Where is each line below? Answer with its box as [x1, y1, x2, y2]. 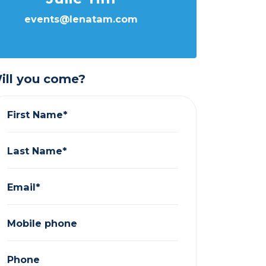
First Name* [7, 108, 68, 121]
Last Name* [7, 144, 68, 157]
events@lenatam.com [24, 13, 138, 25]
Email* [7, 180, 41, 193]
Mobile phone [7, 217, 78, 229]
